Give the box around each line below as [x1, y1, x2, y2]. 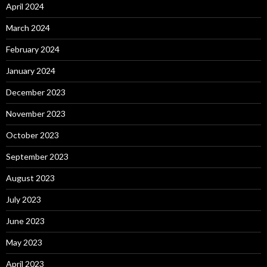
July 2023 [6, 194, 41, 204]
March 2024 [6, 22, 50, 33]
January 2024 [6, 65, 55, 76]
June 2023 [6, 215, 45, 226]
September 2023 [6, 151, 69, 162]
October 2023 [6, 129, 59, 140]
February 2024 [6, 44, 60, 54]
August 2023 [6, 172, 55, 183]
